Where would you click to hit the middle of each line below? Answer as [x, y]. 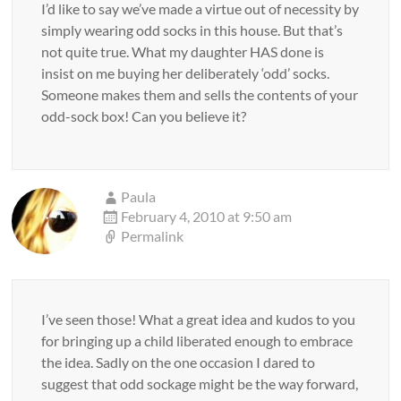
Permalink [153, 236]
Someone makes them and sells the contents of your [200, 94]
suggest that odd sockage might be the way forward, [200, 384]
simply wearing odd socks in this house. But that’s [192, 30]
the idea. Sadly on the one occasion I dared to [179, 362]
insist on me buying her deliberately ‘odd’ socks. [186, 73]
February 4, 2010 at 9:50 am [207, 216]
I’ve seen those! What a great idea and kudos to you [199, 319]
